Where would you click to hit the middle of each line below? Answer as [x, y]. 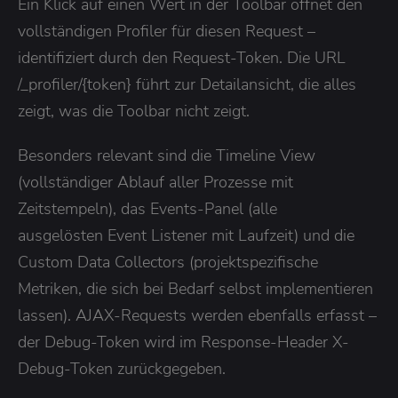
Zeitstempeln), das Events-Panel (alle [147, 208]
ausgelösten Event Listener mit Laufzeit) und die [186, 235]
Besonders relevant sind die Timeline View [167, 155]
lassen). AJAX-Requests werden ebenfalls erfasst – [197, 315]
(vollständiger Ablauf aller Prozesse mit [155, 182]
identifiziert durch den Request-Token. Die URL [182, 57]
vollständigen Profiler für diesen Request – [167, 31]
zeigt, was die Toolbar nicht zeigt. [134, 111]
